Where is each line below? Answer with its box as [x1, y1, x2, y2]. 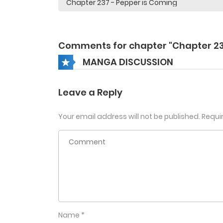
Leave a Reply [58, 86, 122, 99]
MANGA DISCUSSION [83, 55, 173, 68]
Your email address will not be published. [58, 111, 200, 122]
